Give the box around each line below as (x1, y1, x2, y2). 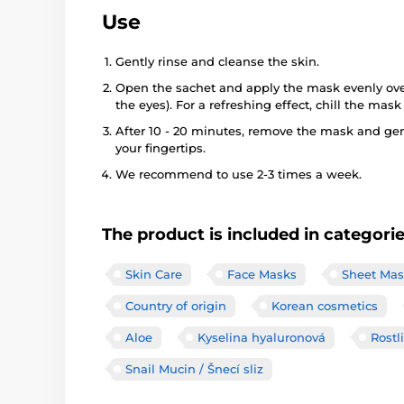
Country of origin (125, 298, 226, 313)
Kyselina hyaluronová (197, 329, 326, 344)
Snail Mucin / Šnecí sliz (125, 361, 263, 376)
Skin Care (125, 266, 182, 281)
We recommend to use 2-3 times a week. (115, 166, 362, 181)
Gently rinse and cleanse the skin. (115, 53, 319, 69)
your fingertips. (115, 140, 206, 155)
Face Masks (227, 266, 297, 281)
